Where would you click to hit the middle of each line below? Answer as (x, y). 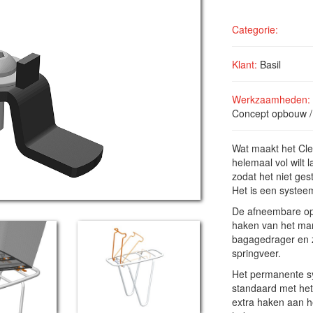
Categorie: (255, 29)
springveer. (256, 253)
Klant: (244, 64)
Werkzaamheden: (271, 99)
